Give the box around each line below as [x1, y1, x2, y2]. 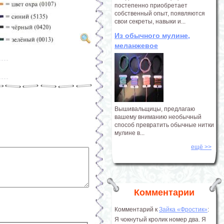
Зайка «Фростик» [159, 206, 207, 213]
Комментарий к [114, 206, 159, 213]
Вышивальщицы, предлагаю [114, 105, 195, 112]
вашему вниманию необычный [114, 113, 201, 120]
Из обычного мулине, [114, 31, 190, 39]
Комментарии [134, 187, 194, 197]
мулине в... [114, 129, 144, 136]
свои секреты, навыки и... [114, 18, 185, 25]
